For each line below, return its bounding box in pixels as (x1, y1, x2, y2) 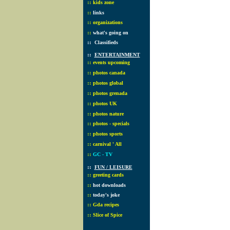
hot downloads (92, 182, 126, 188)
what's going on (92, 30, 128, 35)
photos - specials (92, 121, 129, 126)
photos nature (92, 111, 124, 117)
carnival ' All (92, 141, 122, 147)
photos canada (92, 70, 125, 75)
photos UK (92, 101, 117, 106)
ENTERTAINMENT (94, 52, 140, 57)
